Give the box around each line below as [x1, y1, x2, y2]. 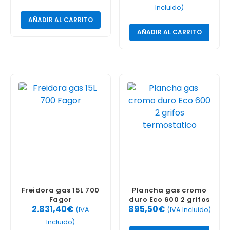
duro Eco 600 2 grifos [129, 195, 210, 205]
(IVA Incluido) [166, 205, 211, 214]
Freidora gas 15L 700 [21, 185, 100, 196]
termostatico [144, 204, 195, 214]
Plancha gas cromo [132, 185, 207, 196]
